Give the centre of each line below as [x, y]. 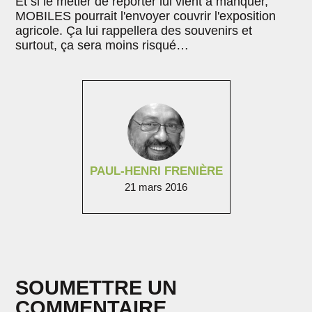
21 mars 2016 [156, 187]
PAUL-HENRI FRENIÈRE [156, 171]
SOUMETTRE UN [96, 288]
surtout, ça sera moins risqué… [102, 46]
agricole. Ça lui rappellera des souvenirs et [134, 31]
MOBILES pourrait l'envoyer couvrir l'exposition [146, 16]
